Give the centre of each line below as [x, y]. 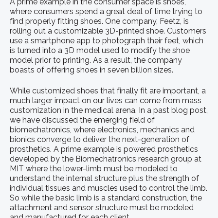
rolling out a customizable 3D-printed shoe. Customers [108, 31]
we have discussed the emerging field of [82, 120]
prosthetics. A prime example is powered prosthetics [104, 149]
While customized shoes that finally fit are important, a [108, 91]
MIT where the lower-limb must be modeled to [94, 168]
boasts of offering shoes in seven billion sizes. [91, 70]
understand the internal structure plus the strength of [104, 178]
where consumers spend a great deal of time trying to [106, 12]
